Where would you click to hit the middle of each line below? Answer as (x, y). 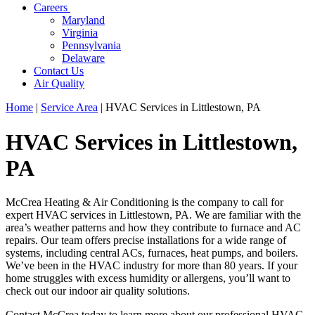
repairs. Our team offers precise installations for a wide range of (146, 240)
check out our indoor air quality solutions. (98, 291)
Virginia (80, 33)
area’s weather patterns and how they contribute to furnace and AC (153, 228)
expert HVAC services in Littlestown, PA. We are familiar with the (153, 215)
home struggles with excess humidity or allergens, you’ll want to (148, 278)
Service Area (69, 108)
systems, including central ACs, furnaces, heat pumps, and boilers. (152, 253)
